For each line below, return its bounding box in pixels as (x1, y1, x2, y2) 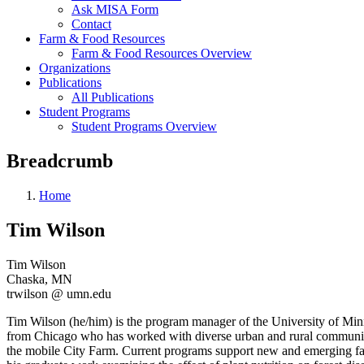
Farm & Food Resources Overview (71, 46, 252, 60)
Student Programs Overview (71, 119, 217, 133)
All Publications (71, 90, 154, 104)
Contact (71, 17, 111, 31)
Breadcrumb (6, 149, 113, 171)
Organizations (39, 61, 110, 75)
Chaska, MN (6, 271, 72, 286)
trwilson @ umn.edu (6, 286, 111, 301)
